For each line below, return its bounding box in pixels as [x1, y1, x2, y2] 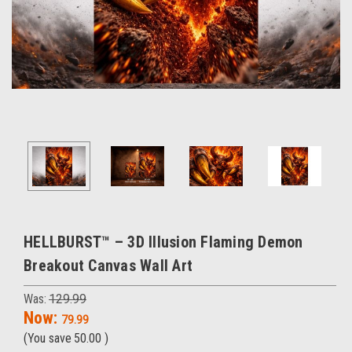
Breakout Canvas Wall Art [24, 256, 192, 276]
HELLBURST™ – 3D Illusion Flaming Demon [24, 233, 303, 252]
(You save [24, 331, 71, 346]
